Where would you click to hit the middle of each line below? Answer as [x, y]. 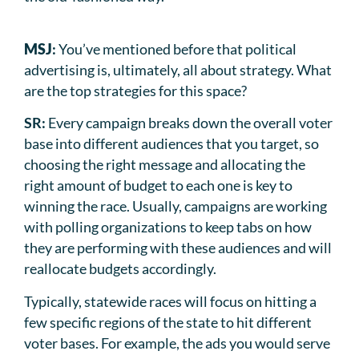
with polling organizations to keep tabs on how [168, 227]
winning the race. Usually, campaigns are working [175, 206]
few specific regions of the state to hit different [168, 322]
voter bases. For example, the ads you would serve [177, 343]
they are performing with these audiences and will [178, 248]
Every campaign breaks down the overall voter [190, 123]
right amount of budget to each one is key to [158, 186]
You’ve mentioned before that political [177, 48]
